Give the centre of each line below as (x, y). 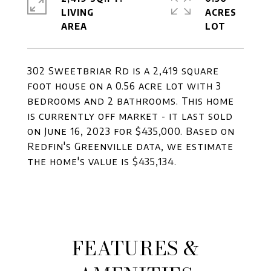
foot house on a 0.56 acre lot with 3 (124, 86)
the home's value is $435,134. (102, 162)
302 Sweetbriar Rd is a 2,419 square (123, 71)
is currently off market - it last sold (130, 116)
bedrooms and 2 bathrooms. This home (131, 101)
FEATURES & (135, 248)
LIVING (77, 12)
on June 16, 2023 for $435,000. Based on (131, 131)
